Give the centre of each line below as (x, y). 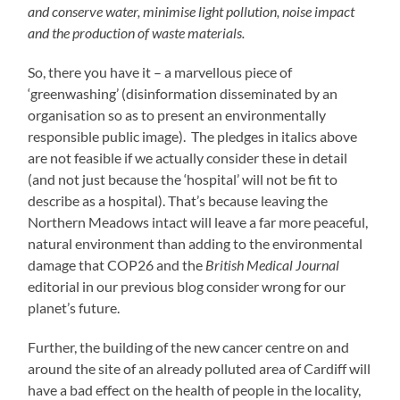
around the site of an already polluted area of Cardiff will (200, 369)
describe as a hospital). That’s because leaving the (178, 201)
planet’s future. (74, 308)
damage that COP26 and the (117, 265)
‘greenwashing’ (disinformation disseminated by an (183, 94)
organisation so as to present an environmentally (177, 115)
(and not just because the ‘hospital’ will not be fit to (183, 179)
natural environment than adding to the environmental (196, 244)
